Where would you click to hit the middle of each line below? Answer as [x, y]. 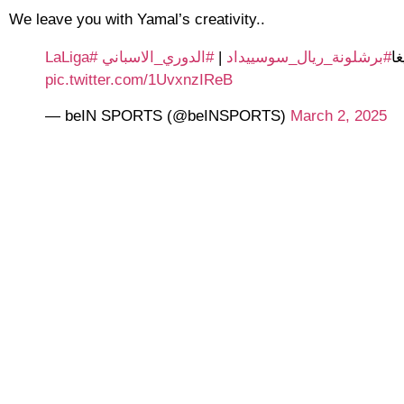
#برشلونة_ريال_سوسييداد [309, 58]
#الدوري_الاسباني [158, 58]
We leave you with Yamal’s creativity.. [137, 20]
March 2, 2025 [339, 115]
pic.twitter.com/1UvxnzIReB [139, 80]
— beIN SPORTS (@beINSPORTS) [168, 115]
